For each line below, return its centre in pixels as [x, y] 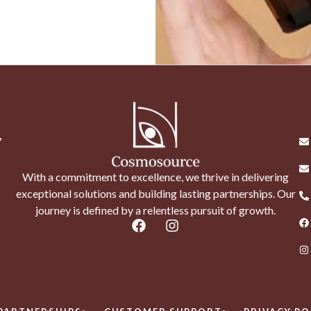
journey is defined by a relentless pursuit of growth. [155, 210]
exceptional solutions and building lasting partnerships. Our [155, 193]
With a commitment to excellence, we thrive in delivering [155, 176]
